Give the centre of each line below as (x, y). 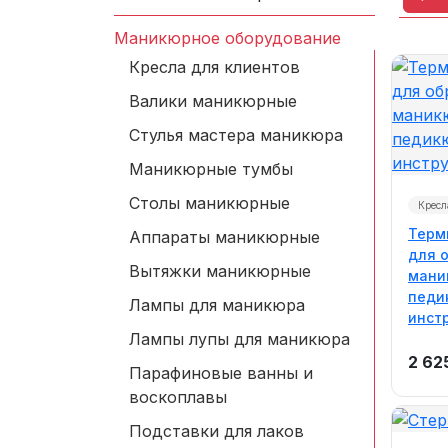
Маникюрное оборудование (227, 38)
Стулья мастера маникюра (236, 135)
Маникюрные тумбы (211, 169)
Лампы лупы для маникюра (239, 339)
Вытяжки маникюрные (220, 271)
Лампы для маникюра (217, 305)
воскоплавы (178, 397)
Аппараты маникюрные (224, 237)
